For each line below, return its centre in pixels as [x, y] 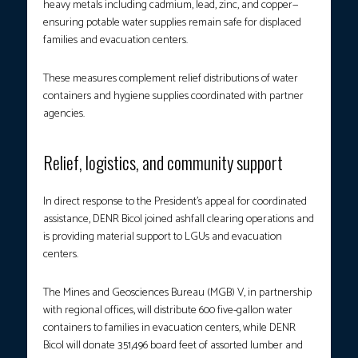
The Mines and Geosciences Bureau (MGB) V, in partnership [177, 293]
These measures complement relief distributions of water [171, 79]
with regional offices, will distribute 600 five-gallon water [168, 311]
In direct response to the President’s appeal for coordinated [175, 202]
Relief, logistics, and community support [163, 163]
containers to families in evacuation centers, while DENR [169, 328]
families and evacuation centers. [117, 41]
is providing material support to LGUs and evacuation [163, 237]
